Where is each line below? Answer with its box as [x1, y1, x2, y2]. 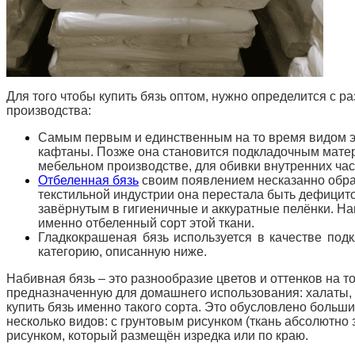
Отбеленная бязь [38, 173, 139, 187]
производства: [6, 103, 91, 117]
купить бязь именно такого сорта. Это [6, 300, 230, 314]
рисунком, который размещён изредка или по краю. [6, 328, 308, 342]
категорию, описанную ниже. [38, 244, 207, 258]
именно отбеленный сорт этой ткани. [38, 216, 254, 230]
